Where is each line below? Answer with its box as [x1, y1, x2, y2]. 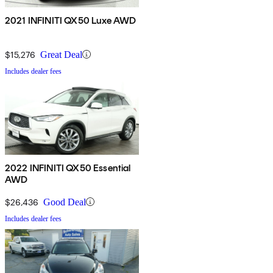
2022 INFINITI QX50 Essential [5, 161, 131, 174]
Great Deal [40, 49, 82, 60]
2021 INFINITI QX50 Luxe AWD [5, 14, 136, 26]
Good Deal [43, 196, 86, 207]
